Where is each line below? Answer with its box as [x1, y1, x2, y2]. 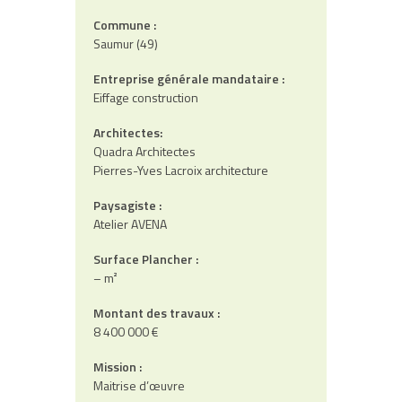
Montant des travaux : [93, 303, 220, 322]
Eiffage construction [93, 88, 198, 107]
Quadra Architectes [93, 142, 196, 161]
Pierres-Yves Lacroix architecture [93, 161, 268, 179]
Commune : [93, 15, 156, 34]
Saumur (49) [93, 34, 158, 53]
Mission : [93, 357, 142, 376]
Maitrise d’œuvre [93, 376, 185, 395]
